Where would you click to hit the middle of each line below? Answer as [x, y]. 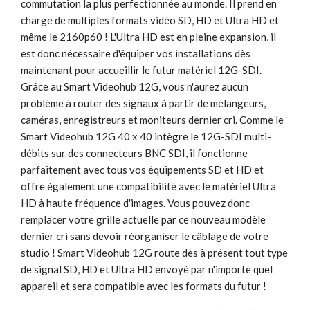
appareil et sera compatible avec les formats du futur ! [144, 286]
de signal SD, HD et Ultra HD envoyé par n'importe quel [147, 270]
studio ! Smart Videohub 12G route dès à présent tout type [154, 253]
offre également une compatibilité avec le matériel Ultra [148, 186]
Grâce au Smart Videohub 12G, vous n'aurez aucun [135, 87]
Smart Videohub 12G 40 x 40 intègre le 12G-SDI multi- [146, 137]
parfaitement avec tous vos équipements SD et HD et [142, 170]
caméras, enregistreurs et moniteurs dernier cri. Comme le [152, 120]
